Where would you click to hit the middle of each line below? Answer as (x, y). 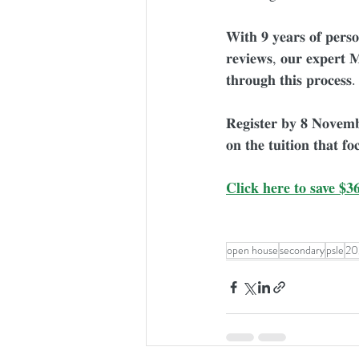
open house (252, 250)
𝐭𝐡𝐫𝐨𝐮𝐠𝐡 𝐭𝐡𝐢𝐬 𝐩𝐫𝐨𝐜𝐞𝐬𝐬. (291, 80)
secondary (302, 250)
